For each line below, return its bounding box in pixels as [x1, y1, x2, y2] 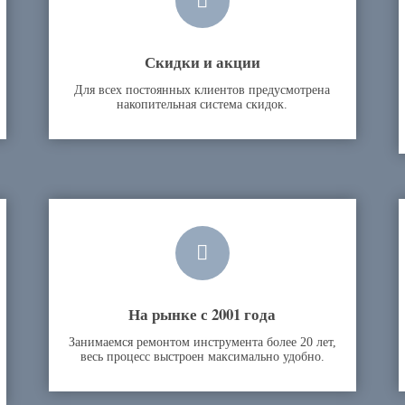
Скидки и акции [144, 51, 260, 73]
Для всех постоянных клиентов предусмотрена [74, 83, 331, 97]
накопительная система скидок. [117, 98, 288, 111]
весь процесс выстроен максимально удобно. [80, 350, 325, 363]
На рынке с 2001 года [128, 303, 277, 325]
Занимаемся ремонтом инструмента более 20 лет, [68, 335, 336, 349]
